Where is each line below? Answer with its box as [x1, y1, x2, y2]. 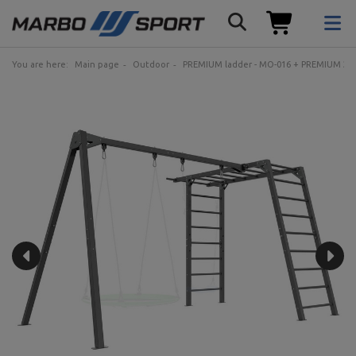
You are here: [12, 60, 71, 69]
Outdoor [133, 60, 169, 69]
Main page [75, 60, 119, 69]
